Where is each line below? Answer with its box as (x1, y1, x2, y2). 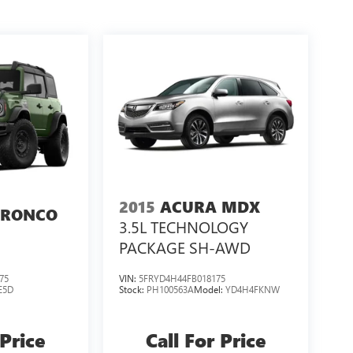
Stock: (118, 282, 147, 295)
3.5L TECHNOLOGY (118, 215, 248, 237)
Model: (193, 282, 225, 295)
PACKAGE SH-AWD (118, 236, 251, 258)
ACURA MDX (159, 195, 260, 217)
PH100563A (146, 282, 194, 295)
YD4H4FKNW (225, 282, 280, 295)
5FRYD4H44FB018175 (138, 271, 225, 284)
